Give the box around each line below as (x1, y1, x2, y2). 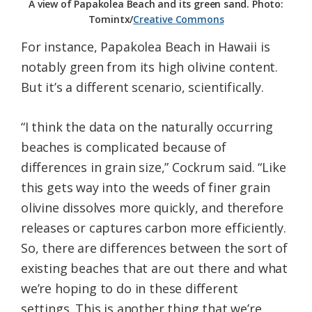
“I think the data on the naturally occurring (21, 118, 274, 136)
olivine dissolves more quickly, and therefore (21, 199, 283, 217)
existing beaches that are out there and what (21, 260, 288, 277)
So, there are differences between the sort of (21, 240, 288, 257)
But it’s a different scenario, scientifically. (21, 79, 264, 96)
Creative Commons (133, 13, 224, 26)
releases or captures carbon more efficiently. (21, 219, 286, 237)
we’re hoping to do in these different (21, 280, 238, 297)
